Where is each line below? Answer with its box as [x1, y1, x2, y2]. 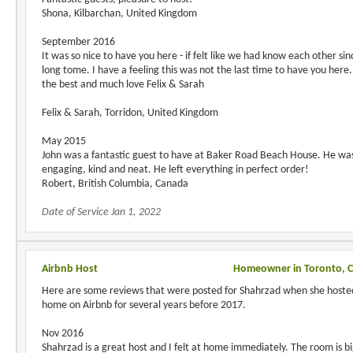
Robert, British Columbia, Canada [42, 178, 188, 190]
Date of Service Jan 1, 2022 [42, 206, 161, 218]
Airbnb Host [42, 263, 98, 275]
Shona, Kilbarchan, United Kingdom [42, 8, 197, 20]
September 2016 [42, 36, 115, 48]
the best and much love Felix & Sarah [42, 79, 204, 91]
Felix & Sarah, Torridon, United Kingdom [42, 107, 218, 119]
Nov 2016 [42, 328, 84, 340]
